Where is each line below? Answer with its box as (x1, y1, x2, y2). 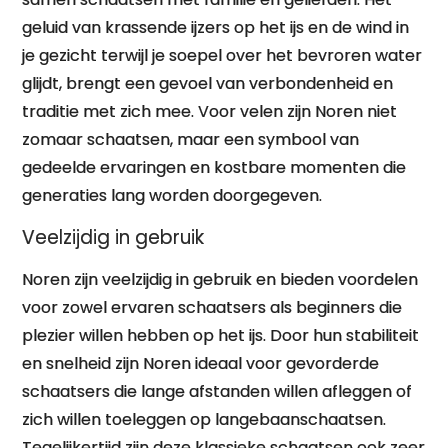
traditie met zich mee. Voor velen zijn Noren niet (22, 100, 398, 123)
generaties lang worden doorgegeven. (22, 184, 323, 207)
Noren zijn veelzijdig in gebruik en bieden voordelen (22, 268, 419, 291)
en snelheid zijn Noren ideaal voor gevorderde (22, 352, 380, 375)
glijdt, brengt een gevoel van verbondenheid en (22, 72, 394, 95)
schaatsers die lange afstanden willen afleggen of (22, 380, 413, 403)
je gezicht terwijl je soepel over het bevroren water (22, 44, 423, 67)
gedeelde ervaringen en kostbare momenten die (22, 156, 407, 179)
